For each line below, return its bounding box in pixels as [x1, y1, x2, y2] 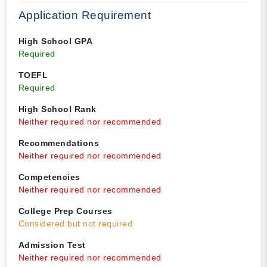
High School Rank [18, 104, 97, 114]
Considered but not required [18, 219, 132, 229]
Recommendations [18, 138, 99, 148]
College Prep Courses [18, 206, 113, 216]
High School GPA [18, 36, 92, 46]
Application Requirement [18, 9, 151, 22]
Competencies [18, 172, 80, 182]
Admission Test [18, 240, 86, 250]
